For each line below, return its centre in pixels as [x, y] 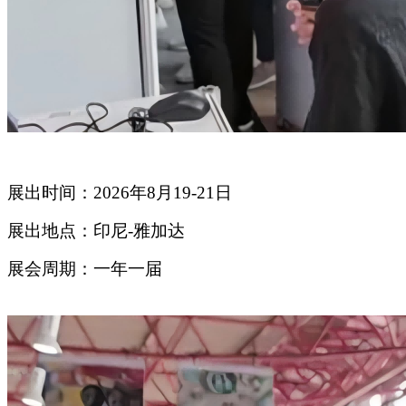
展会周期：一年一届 [85, 269]
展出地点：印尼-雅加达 [96, 231]
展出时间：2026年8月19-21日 [120, 193]
